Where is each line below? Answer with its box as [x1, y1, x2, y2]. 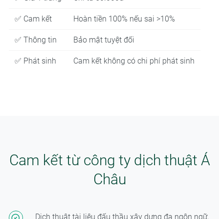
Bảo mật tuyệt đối [73, 35, 134, 44]
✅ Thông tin [14, 35, 57, 44]
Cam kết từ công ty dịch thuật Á [9, 151, 210, 169]
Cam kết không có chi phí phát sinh [73, 56, 195, 66]
